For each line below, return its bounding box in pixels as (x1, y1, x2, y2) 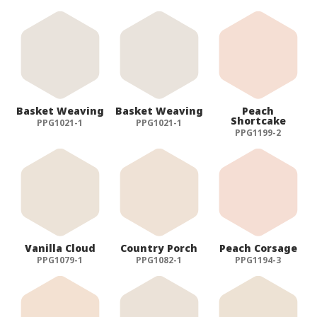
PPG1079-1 (37, 253, 83, 266)
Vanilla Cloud (24, 241, 96, 255)
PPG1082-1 (136, 253, 183, 266)
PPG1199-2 (235, 126, 282, 139)
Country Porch (120, 241, 198, 255)
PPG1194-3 (235, 253, 282, 266)
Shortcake (230, 113, 286, 127)
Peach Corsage (219, 241, 297, 255)
